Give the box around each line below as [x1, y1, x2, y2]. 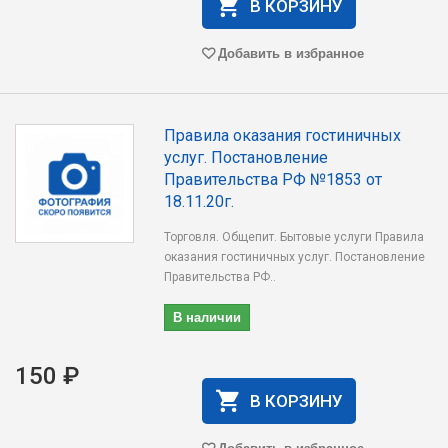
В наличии [173, 307, 242, 326]
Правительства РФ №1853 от [164, 170, 383, 189]
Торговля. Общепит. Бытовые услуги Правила [164, 230, 425, 244]
